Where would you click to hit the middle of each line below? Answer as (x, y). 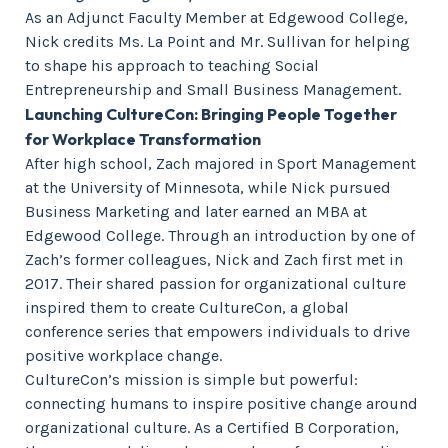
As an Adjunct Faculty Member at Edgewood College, (216, 17)
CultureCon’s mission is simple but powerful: (191, 379)
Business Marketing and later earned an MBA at (196, 211)
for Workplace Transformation (143, 139)
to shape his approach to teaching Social (172, 65)
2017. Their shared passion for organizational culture (215, 283)
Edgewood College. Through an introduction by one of (220, 235)
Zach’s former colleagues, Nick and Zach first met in (214, 259)
